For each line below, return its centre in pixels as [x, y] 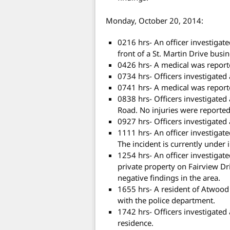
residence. [136, 223]
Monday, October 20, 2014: [155, 21]
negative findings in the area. [169, 178]
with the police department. [167, 200]
